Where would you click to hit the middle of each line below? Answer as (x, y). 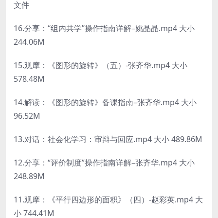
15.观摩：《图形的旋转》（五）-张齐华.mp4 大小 (100, 65)
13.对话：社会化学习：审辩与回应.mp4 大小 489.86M (108, 139)
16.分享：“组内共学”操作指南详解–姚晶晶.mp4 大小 (104, 28)
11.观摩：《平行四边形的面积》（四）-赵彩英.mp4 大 (108, 199)
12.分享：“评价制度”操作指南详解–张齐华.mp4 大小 (104, 162)
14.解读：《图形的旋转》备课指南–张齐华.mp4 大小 (105, 102)
